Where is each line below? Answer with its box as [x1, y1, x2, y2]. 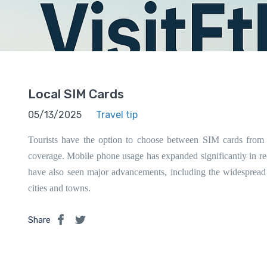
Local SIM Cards [28, 86, 124, 101]
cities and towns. [28, 183, 91, 193]
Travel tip [96, 109, 138, 120]
